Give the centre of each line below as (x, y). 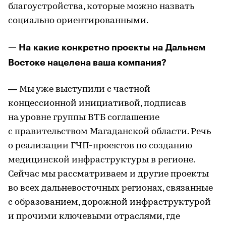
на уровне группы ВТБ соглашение (84, 118)
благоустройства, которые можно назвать (101, 7)
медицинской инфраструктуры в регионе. (101, 160)
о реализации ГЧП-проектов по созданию (100, 146)
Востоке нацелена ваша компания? (87, 62)
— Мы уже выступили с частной (79, 89)
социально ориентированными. (78, 21)
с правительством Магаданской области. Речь (109, 132)
